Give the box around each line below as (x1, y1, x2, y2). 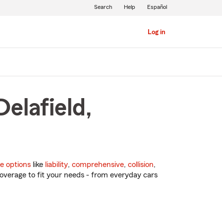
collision (128, 161, 154, 169)
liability (45, 161, 68, 169)
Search (94, 4, 112, 10)
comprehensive (72, 161, 124, 169)
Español (147, 4, 167, 10)
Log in (147, 29, 166, 36)
